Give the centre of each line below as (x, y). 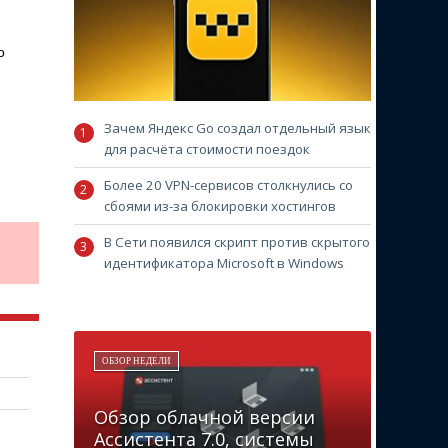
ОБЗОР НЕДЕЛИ (136, 360)
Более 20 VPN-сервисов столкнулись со (228, 184)
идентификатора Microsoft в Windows (223, 262)
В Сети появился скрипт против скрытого (236, 241)
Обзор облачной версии (204, 416)
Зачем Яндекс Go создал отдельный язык (237, 127)
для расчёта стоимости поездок (206, 148)
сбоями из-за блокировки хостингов (219, 205)
